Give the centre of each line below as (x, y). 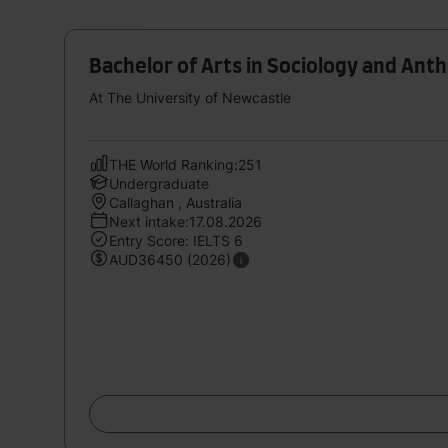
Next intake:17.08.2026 (185, 221)
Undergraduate (159, 183)
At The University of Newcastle (190, 97)
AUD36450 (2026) (170, 259)
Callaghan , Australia (175, 202)
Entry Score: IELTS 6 (176, 240)
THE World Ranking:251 (185, 164)
